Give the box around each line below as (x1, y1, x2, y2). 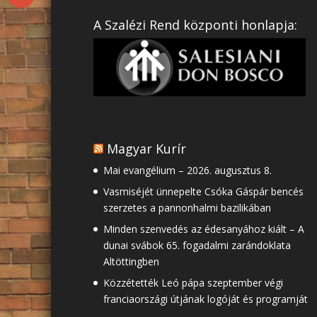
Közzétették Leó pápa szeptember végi (103, 275, 283, 289)
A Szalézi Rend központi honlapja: (93, 16, 297, 33)
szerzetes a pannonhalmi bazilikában (103, 200, 271, 214)
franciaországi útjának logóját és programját (103, 292, 308, 306)
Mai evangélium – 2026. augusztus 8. (103, 163, 272, 177)
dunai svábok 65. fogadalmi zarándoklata (103, 238, 291, 252)
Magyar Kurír (107, 139, 186, 157)
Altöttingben (103, 254, 159, 268)
